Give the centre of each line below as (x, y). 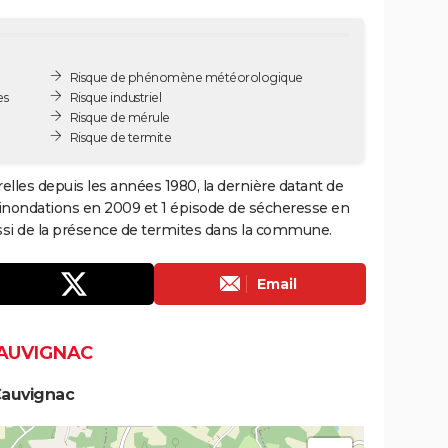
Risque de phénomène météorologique (186, 77)
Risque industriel (115, 97)
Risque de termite (120, 137)
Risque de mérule (119, 117)
